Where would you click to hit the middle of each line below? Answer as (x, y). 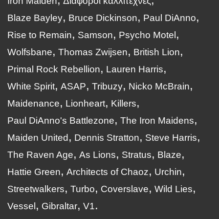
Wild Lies (174, 189)
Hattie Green (34, 172)
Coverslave (125, 189)
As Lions (98, 155)
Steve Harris (171, 138)
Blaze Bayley (35, 18)
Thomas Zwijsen (93, 52)
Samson (95, 35)
